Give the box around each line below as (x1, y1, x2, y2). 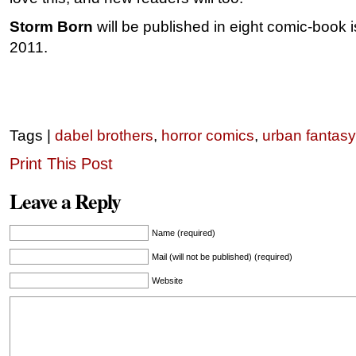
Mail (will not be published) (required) (152, 252, 292, 261)
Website (152, 276, 183, 285)
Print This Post (10, 155, 113, 172)
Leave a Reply (10, 186, 121, 216)
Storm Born (10, 18, 93, 35)
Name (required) (152, 228, 215, 238)
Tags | (10, 127, 55, 144)
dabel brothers (55, 127, 153, 144)
